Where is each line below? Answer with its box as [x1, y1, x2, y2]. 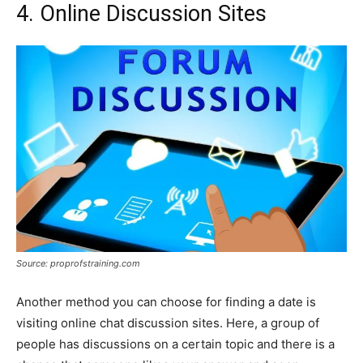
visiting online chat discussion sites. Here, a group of [16, 314, 319, 331]
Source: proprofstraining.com [16, 257, 140, 269]
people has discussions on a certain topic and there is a [16, 335, 335, 352]
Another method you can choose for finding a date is [16, 293, 316, 310]
